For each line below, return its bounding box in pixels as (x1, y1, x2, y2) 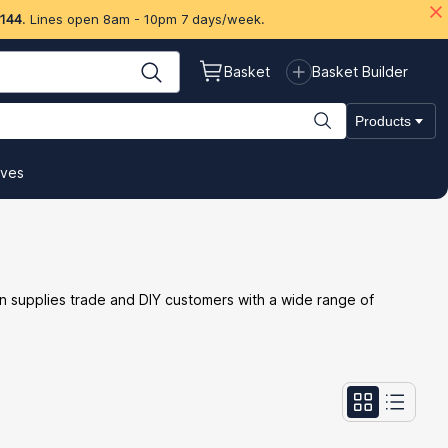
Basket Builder (312, 62, 408, 80)
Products (355, 113, 411, 129)
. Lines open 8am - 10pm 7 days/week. (21, 11, 265, 27)
